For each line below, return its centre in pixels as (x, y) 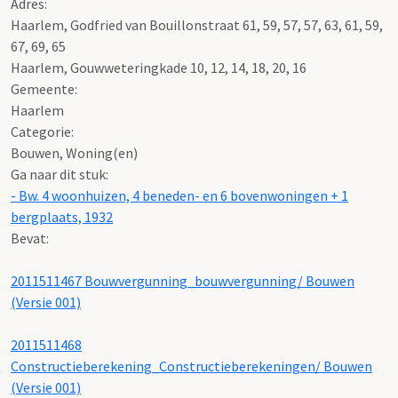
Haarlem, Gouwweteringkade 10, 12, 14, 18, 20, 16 (159, 67)
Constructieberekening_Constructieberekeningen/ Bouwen (191, 366)
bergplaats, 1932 (62, 216)
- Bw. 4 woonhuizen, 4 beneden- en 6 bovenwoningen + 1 (179, 195)
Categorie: (42, 131)
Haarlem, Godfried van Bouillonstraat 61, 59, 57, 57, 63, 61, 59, (197, 24)
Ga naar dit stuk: (60, 174)
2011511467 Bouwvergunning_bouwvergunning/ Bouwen (183, 280)
